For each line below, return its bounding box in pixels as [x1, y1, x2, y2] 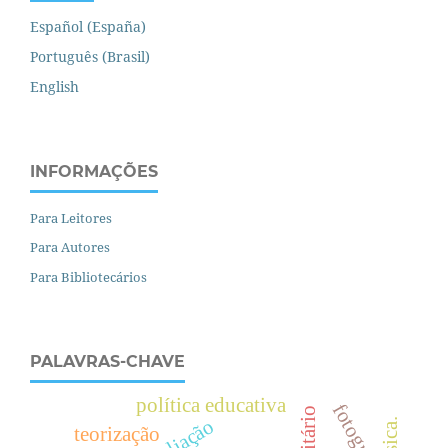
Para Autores [30, 238, 110, 257]
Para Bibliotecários [30, 268, 147, 287]
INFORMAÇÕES [30, 161, 158, 181]
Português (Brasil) [30, 46, 150, 66]
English [30, 76, 79, 96]
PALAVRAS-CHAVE [30, 352, 185, 372]
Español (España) [30, 16, 146, 36]
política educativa [136, 394, 288, 417]
